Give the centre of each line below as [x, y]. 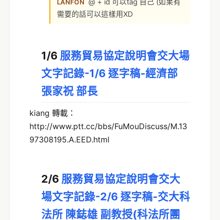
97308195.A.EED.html [69, 140]
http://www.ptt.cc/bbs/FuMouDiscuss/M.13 [108, 126]
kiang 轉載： [53, 113]
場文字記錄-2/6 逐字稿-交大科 [116, 197]
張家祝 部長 [69, 91]
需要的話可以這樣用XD [95, 14]
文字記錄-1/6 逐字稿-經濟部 [110, 73]
